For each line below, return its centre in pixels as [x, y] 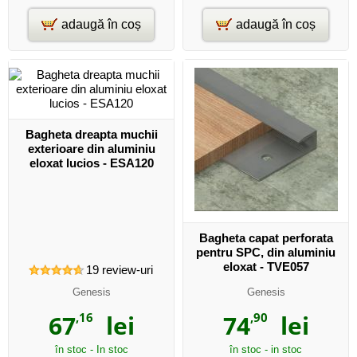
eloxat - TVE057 [266, 267]
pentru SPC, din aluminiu [266, 252]
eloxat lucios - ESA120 [91, 163]
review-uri [126, 269]
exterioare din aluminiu [91, 149]
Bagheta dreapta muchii [91, 134]
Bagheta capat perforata [266, 238]
